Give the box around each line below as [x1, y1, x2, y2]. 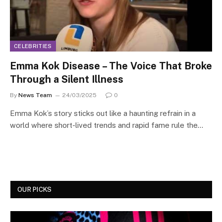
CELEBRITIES [14, 43, 52, 49]
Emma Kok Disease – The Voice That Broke [10, 59, 212, 72]
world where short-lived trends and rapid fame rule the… [10, 120, 203, 129]
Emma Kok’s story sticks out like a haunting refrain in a [10, 109, 196, 117]
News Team [18, 91, 52, 99]
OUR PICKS [17, 185, 52, 193]
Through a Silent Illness [10, 73, 123, 85]
